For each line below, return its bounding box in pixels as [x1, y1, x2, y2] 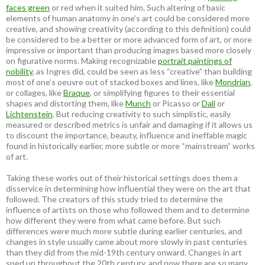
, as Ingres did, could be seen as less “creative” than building [33, 66, 252, 76]
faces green [6, 2, 50, 12]
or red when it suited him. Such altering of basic [50, 2, 225, 12]
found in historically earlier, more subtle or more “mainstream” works [6, 140, 255, 151]
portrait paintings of [158, 55, 232, 66]
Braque [63, 87, 90, 98]
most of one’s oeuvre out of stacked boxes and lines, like [6, 76, 215, 87]
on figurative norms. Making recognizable [6, 55, 158, 66]
